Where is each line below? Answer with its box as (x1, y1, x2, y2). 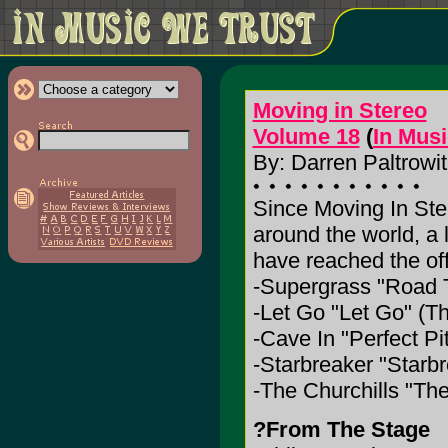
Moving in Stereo (252, 98, 427, 123)
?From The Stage (252, 417, 430, 442)
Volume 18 (252, 124, 360, 149)
